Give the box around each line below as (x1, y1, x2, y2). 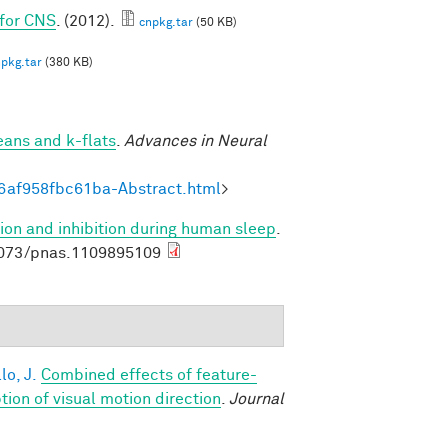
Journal (229, 390, 284, 407)
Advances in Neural (124, 132, 267, 149)
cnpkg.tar (139, 16, 193, 29)
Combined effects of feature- (41, 366, 257, 383)
